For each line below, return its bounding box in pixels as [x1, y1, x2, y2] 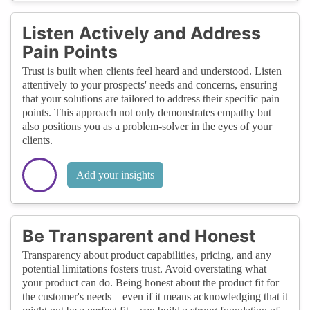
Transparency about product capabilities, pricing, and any [22, 248, 271, 261]
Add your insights [76, 168, 154, 181]
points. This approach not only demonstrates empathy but [22, 106, 271, 118]
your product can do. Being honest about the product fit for [22, 276, 279, 289]
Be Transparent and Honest [22, 225, 256, 246]
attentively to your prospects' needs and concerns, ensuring [22, 78, 277, 91]
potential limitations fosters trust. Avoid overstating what [22, 262, 266, 275]
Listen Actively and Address [22, 22, 261, 44]
